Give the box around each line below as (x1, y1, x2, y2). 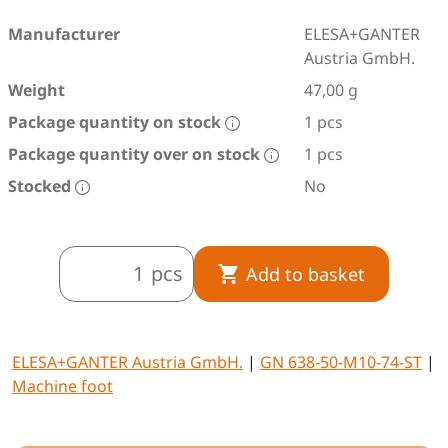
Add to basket (246, 261, 365, 286)
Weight (8, 79, 65, 101)
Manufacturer (8, 23, 120, 45)
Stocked (8, 175, 75, 197)
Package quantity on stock (8, 111, 225, 133)
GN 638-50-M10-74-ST (260, 351, 422, 373)
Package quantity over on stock (8, 143, 264, 165)
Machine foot (12, 375, 113, 397)
